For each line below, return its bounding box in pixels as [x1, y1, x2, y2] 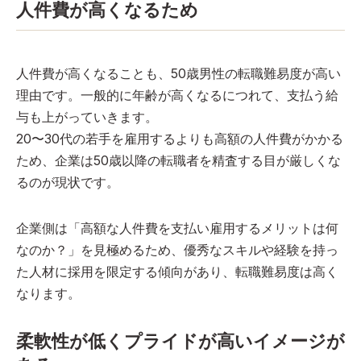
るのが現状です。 [16, 173, 119, 190]
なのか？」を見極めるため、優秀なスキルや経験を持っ [16, 241, 338, 258]
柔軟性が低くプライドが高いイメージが [16, 330, 345, 351]
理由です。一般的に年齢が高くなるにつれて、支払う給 [16, 86, 338, 103]
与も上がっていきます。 [16, 108, 158, 125]
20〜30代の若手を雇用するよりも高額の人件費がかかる [16, 130, 343, 147]
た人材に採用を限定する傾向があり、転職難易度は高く [16, 263, 338, 280]
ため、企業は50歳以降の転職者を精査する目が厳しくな [16, 151, 341, 168]
